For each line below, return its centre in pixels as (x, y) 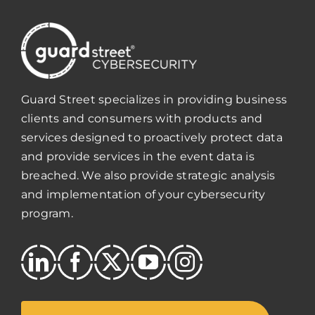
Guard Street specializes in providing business (154, 100)
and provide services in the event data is (137, 157)
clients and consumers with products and (142, 119)
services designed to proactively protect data (152, 138)
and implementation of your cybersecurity (143, 195)
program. (47, 214)
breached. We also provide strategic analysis (148, 176)
